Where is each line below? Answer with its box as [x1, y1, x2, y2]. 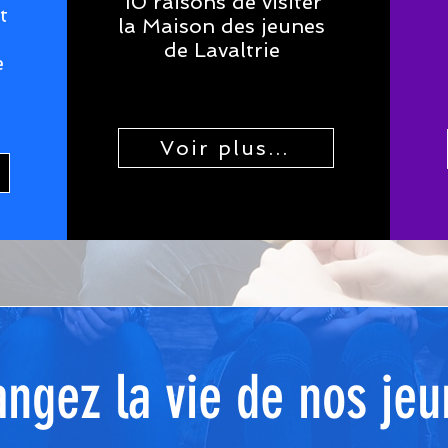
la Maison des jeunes [118, 14, 326, 38]
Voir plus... [159, 136, 289, 160]
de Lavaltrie [163, 38, 280, 62]
